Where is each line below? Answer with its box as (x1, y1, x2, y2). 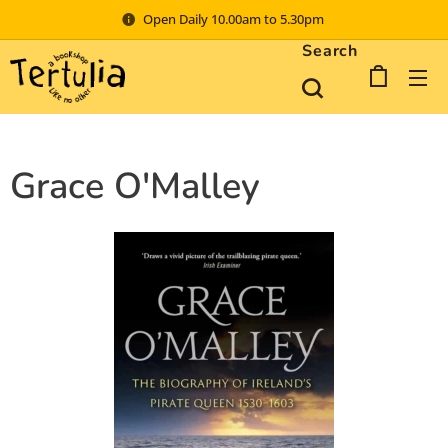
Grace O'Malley (10, 162, 260, 211)
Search (302, 40, 358, 62)
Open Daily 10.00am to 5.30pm (143, 9, 327, 28)
